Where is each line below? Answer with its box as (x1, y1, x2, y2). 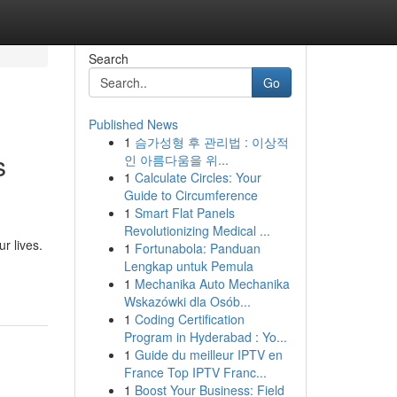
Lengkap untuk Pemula (123, 257, 253, 275)
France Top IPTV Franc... (123, 363, 267, 381)
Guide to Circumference (123, 186, 258, 204)
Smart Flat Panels (134, 204, 235, 222)
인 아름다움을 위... (123, 151, 229, 168)
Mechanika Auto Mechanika (134, 275, 290, 292)
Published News (88, 115, 178, 133)
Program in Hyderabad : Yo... (123, 328, 287, 346)
